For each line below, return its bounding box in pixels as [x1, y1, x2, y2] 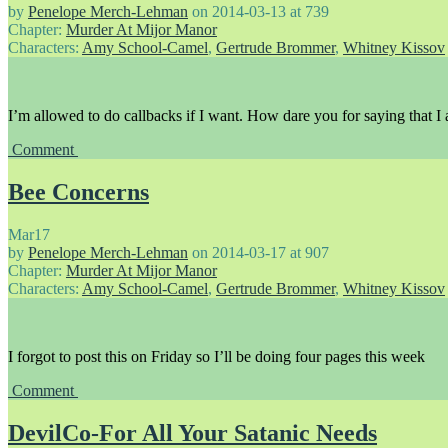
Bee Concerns [8, 179, 149, 206]
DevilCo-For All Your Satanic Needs [8, 419, 377, 446]
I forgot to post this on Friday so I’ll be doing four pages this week [8, 348, 425, 366]
